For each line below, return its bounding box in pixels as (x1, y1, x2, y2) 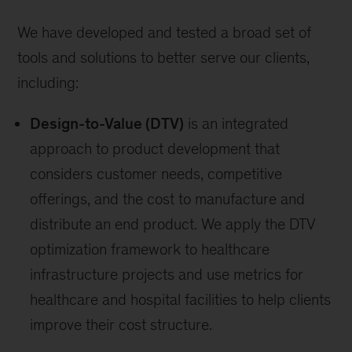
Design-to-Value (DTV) (30, 115, 185, 132)
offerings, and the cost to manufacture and (30, 190, 306, 207)
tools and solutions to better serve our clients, (17, 49, 310, 66)
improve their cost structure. (30, 316, 213, 333)
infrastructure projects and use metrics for (30, 266, 304, 283)
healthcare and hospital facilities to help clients (30, 291, 332, 308)
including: (17, 74, 79, 91)
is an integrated (184, 115, 289, 132)
